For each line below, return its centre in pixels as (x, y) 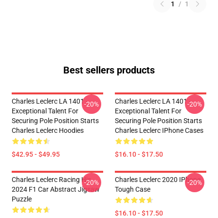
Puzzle (22, 199)
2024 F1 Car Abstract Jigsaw (56, 189)
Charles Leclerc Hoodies (48, 130)
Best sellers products (109, 70)
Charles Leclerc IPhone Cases (159, 130)
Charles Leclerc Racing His (51, 180)
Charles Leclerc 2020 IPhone (158, 180)
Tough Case (133, 189)
